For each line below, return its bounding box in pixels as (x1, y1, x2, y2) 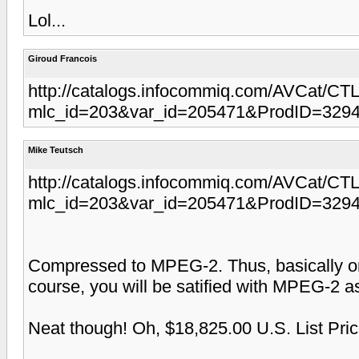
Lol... (28, 10, 66, 30)
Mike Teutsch (28, 144, 83, 155)
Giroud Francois (28, 53, 97, 63)
